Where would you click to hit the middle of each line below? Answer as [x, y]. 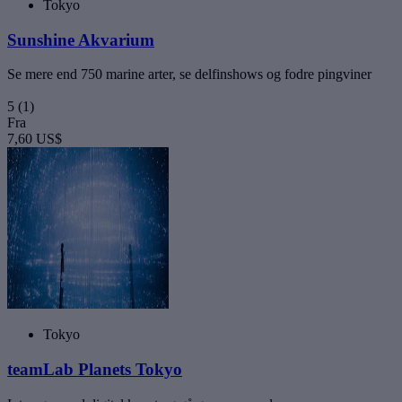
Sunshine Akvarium [81, 39]
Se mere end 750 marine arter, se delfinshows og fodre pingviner [189, 74]
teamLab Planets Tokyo [95, 369]
